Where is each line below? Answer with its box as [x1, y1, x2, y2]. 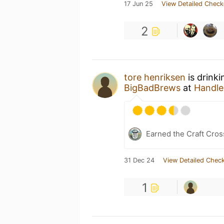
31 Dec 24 [124, 156, 154, 164]
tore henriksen [124, 71, 185, 82]
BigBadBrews [124, 82, 180, 93]
